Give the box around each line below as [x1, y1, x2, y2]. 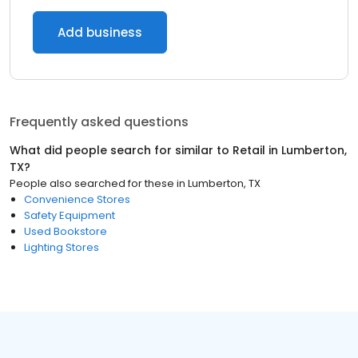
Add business [58, 24, 142, 41]
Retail [233, 142, 265, 158]
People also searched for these [10, 176, 174, 191]
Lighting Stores [24, 240, 99, 255]
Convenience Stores [24, 192, 130, 207]
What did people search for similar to [10, 142, 233, 158]
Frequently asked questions [10, 113, 189, 131]
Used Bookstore [24, 224, 107, 239]
